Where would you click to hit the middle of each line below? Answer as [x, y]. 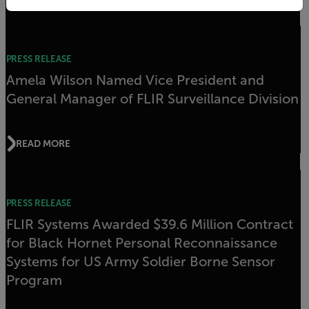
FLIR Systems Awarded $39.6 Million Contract [149, 224]
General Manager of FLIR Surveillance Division [152, 99]
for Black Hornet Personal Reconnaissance [141, 243]
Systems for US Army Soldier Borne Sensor [140, 261]
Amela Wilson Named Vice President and [135, 80]
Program [34, 280]
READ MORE [43, 143]
